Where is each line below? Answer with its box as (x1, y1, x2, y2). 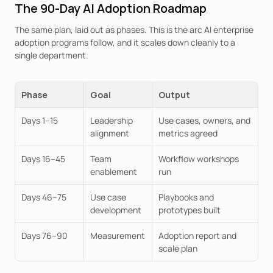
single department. (15, 49, 88, 61)
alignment (90, 127, 129, 139)
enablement (90, 166, 137, 177)
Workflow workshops (158, 153, 239, 165)
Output (158, 89, 190, 101)
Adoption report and (158, 230, 236, 241)
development (90, 204, 141, 216)
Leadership (90, 115, 133, 126)
